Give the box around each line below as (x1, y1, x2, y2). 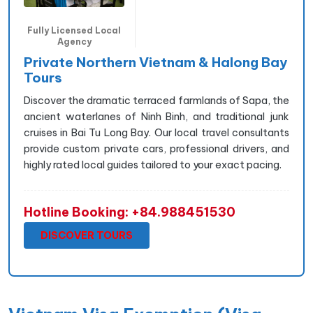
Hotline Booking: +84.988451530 (24, 203, 235, 220)
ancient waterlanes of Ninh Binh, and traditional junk (24, 109, 289, 123)
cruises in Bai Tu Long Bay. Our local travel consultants (24, 125, 289, 139)
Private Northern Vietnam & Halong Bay (24, 53, 287, 71)
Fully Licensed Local (27, 24, 121, 36)
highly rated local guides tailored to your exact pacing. (24, 157, 282, 171)
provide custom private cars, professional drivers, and (24, 141, 289, 155)
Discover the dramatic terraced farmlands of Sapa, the (24, 93, 289, 107)
